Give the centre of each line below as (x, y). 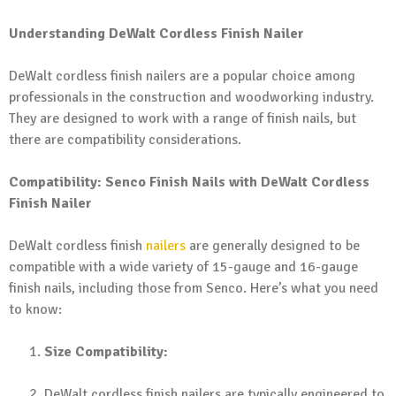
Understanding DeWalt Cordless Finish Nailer (156, 33)
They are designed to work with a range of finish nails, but (183, 118)
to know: (35, 309)
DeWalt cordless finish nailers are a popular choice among (182, 76)
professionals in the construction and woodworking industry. (191, 97)
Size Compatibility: (106, 351)
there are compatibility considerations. (125, 139)
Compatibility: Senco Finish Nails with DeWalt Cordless (189, 182)
